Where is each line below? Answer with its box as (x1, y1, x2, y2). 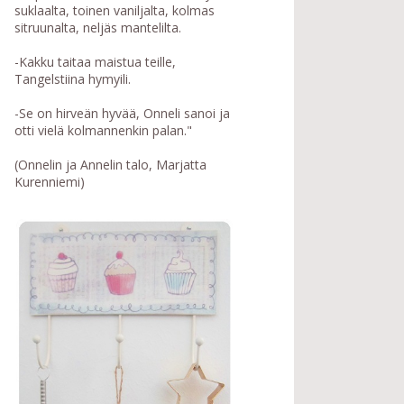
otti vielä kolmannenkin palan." (14, 122, 192, 140)
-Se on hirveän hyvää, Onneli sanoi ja (14, 105, 230, 123)
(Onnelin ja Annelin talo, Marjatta (14, 156, 207, 174)
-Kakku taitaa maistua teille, (14, 53, 176, 71)
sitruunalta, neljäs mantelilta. (14, 19, 181, 37)
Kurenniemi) (14, 173, 85, 191)
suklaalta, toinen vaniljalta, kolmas (14, 2, 215, 20)
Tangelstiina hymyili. (14, 70, 131, 88)
